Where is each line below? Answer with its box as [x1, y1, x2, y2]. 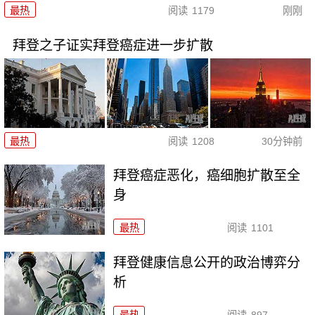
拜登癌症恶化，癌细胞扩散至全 [113, 168, 301, 184]
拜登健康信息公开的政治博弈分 [113, 255, 301, 271]
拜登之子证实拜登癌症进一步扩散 [12, 38, 213, 53]
